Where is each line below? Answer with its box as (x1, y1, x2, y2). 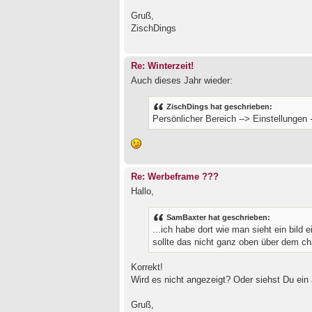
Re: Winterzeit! (131, 61, 194, 72)
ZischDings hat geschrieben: (166, 102, 272, 111)
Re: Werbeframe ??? (131, 172, 219, 182)
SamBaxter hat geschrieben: (166, 212, 270, 221)
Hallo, (131, 185, 154, 196)
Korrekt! (131, 262, 163, 273)
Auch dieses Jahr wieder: (131, 75, 233, 86)
